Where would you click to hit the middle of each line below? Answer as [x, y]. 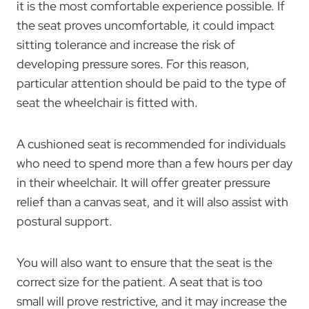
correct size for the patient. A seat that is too [140, 281]
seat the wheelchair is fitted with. [107, 102]
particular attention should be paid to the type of [151, 83]
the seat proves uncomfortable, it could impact [146, 25]
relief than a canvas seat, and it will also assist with [152, 201]
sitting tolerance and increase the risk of [126, 44]
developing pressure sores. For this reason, [133, 63]
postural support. [64, 221]
